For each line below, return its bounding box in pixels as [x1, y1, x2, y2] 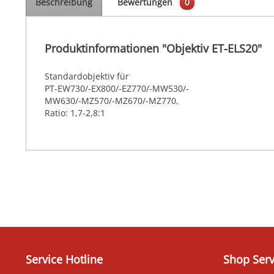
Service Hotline [26, 252, 103, 267]
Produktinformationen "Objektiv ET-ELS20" [45, 41, 262, 56]
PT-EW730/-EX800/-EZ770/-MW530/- [45, 83, 189, 95]
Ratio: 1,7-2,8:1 [45, 107, 105, 119]
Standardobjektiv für [45, 70, 129, 83]
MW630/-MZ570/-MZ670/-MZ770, [45, 95, 179, 107]
